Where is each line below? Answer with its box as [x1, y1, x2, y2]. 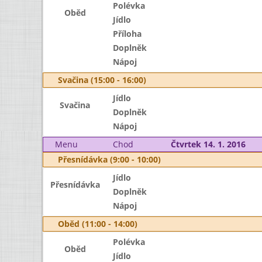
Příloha [112, 28, 142, 39]
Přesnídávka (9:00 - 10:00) [58, 154, 161, 165]
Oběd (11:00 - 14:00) [58, 218, 137, 229]
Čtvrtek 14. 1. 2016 [170, 139, 246, 150]
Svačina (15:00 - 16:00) [58, 74, 146, 85]
